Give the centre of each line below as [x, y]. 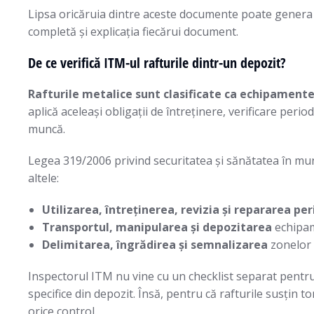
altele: [43, 178]
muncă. [47, 129]
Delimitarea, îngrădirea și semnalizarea [155, 245]
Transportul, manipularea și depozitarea [157, 227]
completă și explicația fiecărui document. [133, 32]
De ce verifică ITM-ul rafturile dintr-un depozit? [157, 63]
